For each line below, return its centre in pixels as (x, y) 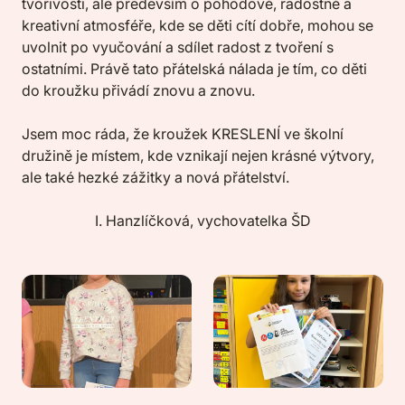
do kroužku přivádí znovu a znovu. (138, 90)
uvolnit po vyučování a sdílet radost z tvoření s (178, 47)
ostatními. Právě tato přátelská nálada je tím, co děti (194, 69)
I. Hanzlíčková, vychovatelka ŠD (202, 221)
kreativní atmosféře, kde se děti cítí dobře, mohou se (198, 25)
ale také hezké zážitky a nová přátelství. (155, 177)
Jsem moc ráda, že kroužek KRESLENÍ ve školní (183, 134)
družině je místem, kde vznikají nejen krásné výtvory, (198, 155)
